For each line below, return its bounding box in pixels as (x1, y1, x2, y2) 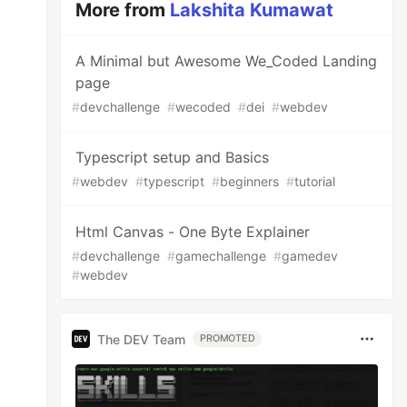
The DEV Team (97, 331, 186, 347)
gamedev (282, 248, 339, 263)
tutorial (294, 174, 336, 189)
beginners (220, 174, 280, 189)
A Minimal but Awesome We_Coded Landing (75, 52, 378, 70)
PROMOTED (200, 333, 255, 344)
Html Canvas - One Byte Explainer (75, 223, 311, 241)
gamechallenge (175, 248, 267, 263)
